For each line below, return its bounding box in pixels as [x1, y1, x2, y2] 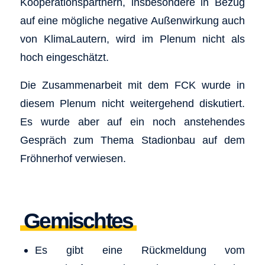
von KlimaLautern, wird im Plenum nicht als [20, 33, 245, 46]
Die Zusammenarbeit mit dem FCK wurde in [20, 78, 245, 91]
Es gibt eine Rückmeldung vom [34, 243, 245, 256]
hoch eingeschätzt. [20, 51, 109, 64]
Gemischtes [24, 208, 133, 233]
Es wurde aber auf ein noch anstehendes [20, 115, 245, 128]
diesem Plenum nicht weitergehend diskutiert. [20, 96, 245, 109]
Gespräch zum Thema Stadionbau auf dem [20, 133, 245, 146]
